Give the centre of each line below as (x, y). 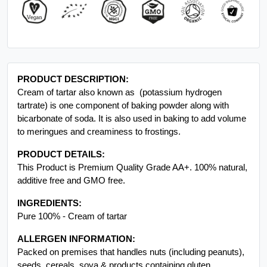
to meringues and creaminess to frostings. (99, 257)
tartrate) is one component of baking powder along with (123, 231)
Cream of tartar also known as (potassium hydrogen (119, 218)
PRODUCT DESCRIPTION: (73, 204)
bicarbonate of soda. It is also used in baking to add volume (132, 244)
